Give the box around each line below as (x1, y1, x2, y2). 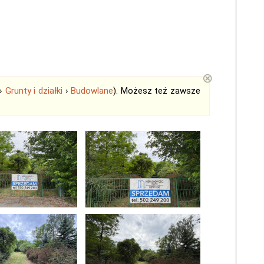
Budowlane (71, 85, 114, 96)
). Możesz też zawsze (113, 85, 201, 96)
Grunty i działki (5, 85, 62, 96)
